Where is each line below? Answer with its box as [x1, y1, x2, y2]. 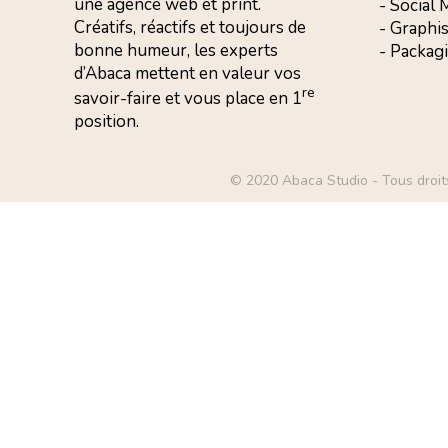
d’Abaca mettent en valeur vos [74, 62, 302, 85]
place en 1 [225, 86, 303, 110]
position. [74, 109, 140, 133]
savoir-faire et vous [74, 86, 226, 110]
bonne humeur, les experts [74, 39, 279, 62]
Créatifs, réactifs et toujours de [74, 16, 307, 39]
